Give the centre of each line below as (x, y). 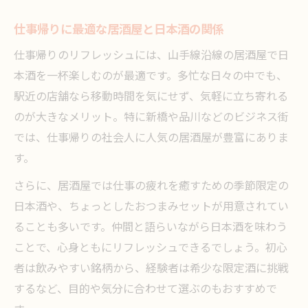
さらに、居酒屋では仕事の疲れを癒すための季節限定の (151, 187)
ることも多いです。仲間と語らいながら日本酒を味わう (151, 228)
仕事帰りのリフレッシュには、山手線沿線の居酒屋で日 (151, 56)
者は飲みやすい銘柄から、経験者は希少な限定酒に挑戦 (151, 269)
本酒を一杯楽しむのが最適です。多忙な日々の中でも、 (151, 77)
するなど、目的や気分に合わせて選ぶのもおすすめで (145, 290)
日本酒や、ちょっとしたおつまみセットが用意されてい (151, 207)
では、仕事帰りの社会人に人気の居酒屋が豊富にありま (151, 139)
